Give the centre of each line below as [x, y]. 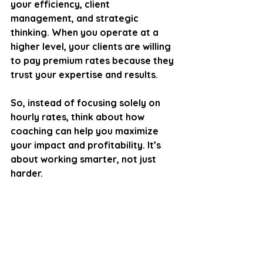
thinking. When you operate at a [86, 32]
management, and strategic [76, 18]
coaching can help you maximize [86, 131]
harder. [27, 173]
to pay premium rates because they [93, 60]
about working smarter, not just [85, 159]
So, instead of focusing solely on [87, 102]
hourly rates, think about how [79, 117]
